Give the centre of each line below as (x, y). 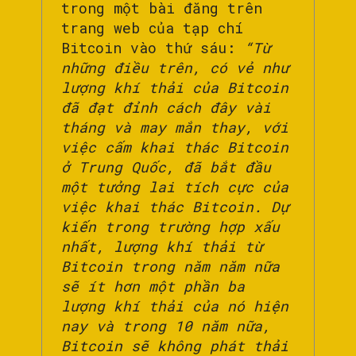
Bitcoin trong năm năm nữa (170, 267)
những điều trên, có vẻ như (175, 68)
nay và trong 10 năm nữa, (166, 326)
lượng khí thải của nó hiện (175, 306)
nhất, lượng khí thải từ (162, 247)
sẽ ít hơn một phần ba (153, 286)
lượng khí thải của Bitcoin (175, 88)
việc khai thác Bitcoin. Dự (175, 207)
